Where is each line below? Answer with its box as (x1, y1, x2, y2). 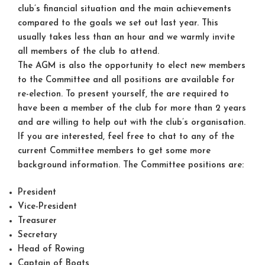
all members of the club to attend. (18, 47, 159, 56)
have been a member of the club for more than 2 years (18, 104, 246, 113)
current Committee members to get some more (18, 146, 211, 156)
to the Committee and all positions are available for (18, 75, 235, 85)
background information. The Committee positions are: (18, 160, 244, 170)
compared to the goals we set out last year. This (18, 18, 218, 28)
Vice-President (18, 202, 77, 212)
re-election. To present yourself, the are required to (18, 89, 229, 99)
